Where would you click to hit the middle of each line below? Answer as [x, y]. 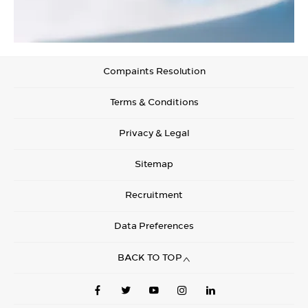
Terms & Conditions [154, 102]
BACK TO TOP [150, 257]
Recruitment [154, 195]
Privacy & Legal [154, 133]
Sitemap [154, 164]
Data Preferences [154, 226]
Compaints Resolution [154, 71]
